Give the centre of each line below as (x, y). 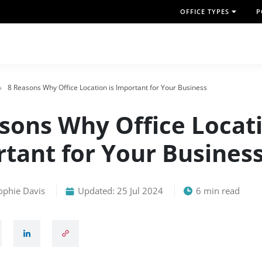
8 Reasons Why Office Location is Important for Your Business (106, 87)
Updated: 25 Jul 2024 (119, 191)
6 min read (217, 191)
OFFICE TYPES (205, 11)
